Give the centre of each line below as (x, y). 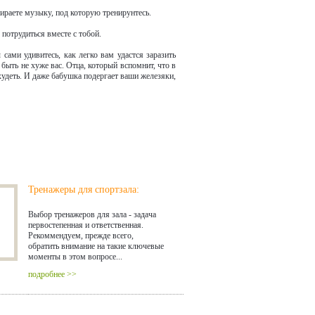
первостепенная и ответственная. (86, 225)
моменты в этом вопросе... (75, 256)
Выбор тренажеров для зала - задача (92, 214)
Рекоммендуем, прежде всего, (81, 235)
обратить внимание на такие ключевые (96, 246)
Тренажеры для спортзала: (84, 189)
